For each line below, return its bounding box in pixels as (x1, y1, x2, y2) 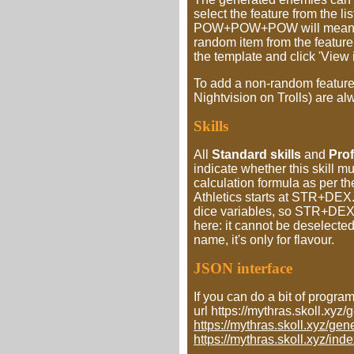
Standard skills (212, 148, 301, 161)
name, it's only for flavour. (194, 233, 334, 247)
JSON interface (194, 260, 292, 277)
